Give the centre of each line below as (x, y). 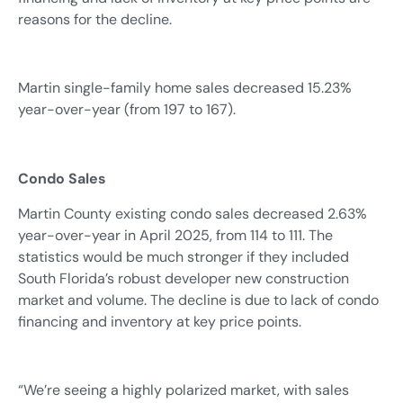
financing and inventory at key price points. (160, 321)
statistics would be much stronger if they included (184, 256)
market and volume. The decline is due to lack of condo (198, 300)
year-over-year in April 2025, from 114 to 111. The (175, 235)
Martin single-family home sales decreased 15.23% (185, 88)
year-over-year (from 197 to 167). (127, 110)
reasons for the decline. (95, 19)
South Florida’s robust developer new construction (184, 278)
